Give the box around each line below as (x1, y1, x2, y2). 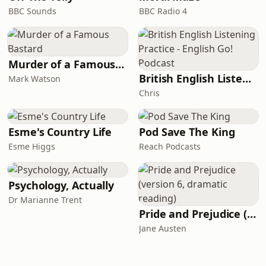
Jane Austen (139, 223, 186, 234)
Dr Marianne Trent (8, 194, 82, 205)
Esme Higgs (8, 141, 55, 152)
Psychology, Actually (8, 178, 115, 192)
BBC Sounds (8, 5, 56, 17)
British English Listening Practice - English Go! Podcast (242, 71, 252, 85)
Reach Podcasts (139, 141, 201, 152)
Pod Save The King (139, 125, 235, 139)
